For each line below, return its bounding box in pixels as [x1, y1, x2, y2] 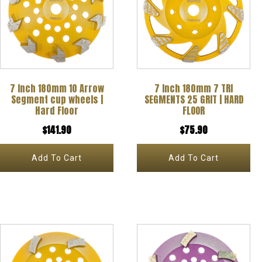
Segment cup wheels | [11, 92, 103, 106]
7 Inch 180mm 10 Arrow [9, 81, 104, 95]
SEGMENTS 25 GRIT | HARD [144, 92, 243, 106]
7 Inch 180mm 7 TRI [154, 81, 233, 95]
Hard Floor [35, 103, 79, 118]
